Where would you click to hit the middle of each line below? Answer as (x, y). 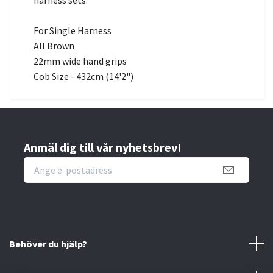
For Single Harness (73, 31)
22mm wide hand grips (80, 61)
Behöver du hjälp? (48, 243)
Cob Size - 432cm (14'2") (83, 76)
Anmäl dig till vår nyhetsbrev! (103, 147)
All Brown (54, 46)
